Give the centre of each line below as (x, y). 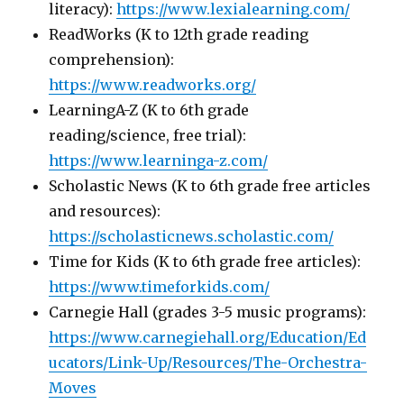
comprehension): (112, 59)
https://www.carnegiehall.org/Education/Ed (208, 337)
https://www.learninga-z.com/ (159, 160)
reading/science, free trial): (148, 135)
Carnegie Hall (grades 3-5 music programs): (208, 312)
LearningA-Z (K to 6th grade (149, 110)
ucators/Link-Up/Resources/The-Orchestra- (208, 362)
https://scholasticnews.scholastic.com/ (192, 236)
